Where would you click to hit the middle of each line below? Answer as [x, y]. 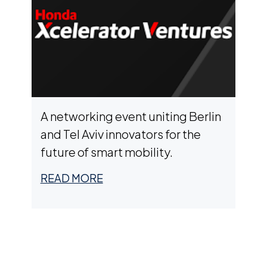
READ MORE [72, 178]
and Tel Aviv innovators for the [120, 134]
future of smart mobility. [106, 152]
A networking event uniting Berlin [131, 116]
